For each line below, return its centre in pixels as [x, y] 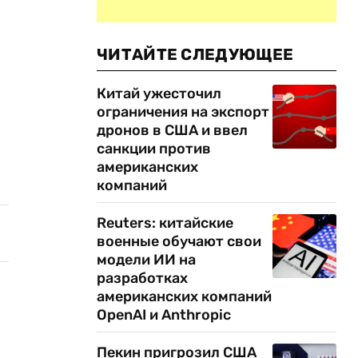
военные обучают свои [179, 241]
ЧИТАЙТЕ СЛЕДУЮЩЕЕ [195, 54]
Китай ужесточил [159, 93]
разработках [142, 278]
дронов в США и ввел [172, 130]
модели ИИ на [146, 260]
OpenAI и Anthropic [164, 315]
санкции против [154, 149]
